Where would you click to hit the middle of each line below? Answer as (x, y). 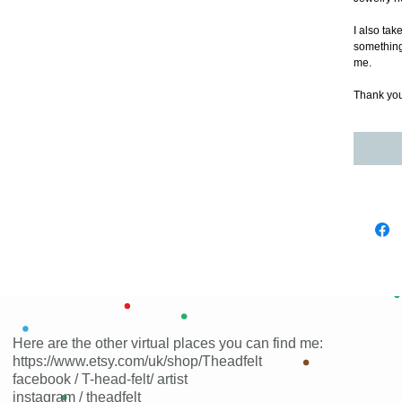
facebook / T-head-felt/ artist (102, 379)
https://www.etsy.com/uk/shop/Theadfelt (137, 361)
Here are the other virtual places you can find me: (168, 343)
